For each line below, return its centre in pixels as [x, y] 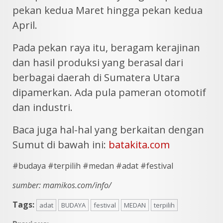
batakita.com [139, 144]
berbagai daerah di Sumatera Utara [96, 77]
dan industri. [43, 107]
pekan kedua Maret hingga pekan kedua [108, 10]
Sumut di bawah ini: [60, 144]
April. [25, 25]
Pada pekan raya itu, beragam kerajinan [106, 47]
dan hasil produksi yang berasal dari [98, 62]
